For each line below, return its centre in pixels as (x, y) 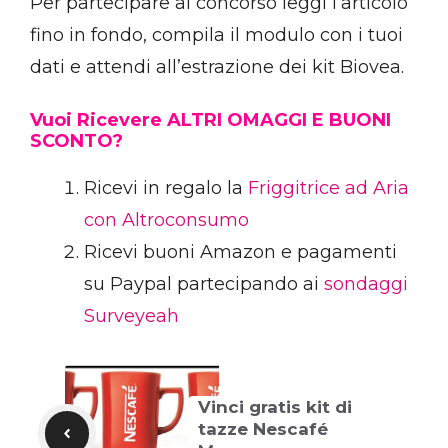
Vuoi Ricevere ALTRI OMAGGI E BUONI (210, 120)
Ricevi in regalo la (166, 188)
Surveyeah (131, 316)
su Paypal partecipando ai (204, 284)
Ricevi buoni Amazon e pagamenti (240, 252)
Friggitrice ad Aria (328, 188)
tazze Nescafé (263, 428)
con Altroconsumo (166, 220)
